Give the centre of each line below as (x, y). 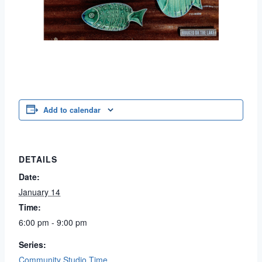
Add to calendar (72, 110)
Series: (32, 245)
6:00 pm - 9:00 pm (53, 223)
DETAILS (38, 159)
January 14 (39, 192)
